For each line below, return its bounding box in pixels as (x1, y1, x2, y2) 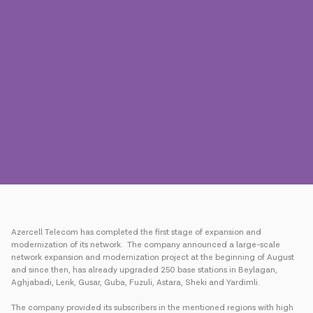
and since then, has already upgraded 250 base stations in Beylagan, (11, 265, 277, 275)
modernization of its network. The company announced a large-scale (11, 240, 280, 250)
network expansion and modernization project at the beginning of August (11, 252, 294, 263)
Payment (39, 133, 74, 144)
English (247, 175, 277, 187)
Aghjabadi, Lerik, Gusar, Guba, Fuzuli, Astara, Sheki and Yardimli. (11, 277, 260, 288)
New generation (225, 134, 287, 145)
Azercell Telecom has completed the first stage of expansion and (11, 227, 261, 238)
